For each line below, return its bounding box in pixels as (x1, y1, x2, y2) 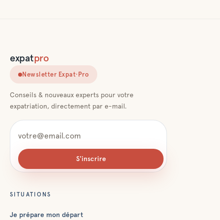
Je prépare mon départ (10, 211, 83, 219)
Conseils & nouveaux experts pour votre (10, 91, 134, 99)
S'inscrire (76, 155, 106, 163)
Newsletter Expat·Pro (22, 71, 89, 78)
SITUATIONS (10, 191, 52, 198)
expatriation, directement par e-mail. (10, 102, 127, 110)
